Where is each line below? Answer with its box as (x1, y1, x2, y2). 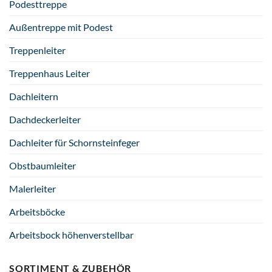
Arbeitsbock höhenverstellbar (9, 228, 134, 240)
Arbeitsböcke (9, 205, 65, 217)
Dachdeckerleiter (9, 113, 81, 125)
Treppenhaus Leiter (9, 67, 90, 79)
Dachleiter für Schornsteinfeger (9, 136, 140, 148)
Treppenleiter (9, 44, 66, 56)
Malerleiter (9, 182, 56, 194)
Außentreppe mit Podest (9, 21, 113, 33)
